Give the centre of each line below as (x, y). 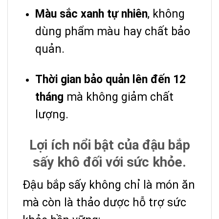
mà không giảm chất (119, 97)
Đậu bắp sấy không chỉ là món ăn (109, 185)
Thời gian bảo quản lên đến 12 (110, 80)
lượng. (52, 115)
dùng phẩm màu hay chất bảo (113, 32)
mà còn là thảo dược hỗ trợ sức (104, 203)
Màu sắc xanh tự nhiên (91, 14)
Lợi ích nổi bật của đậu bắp (109, 145)
